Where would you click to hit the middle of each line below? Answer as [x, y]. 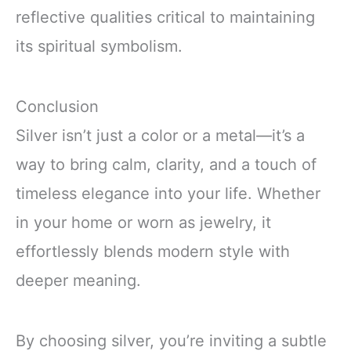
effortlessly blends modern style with [153, 251]
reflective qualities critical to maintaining [165, 17]
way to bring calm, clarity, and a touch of [166, 164]
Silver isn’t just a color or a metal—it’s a [160, 135]
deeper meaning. [78, 280]
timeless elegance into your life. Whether [168, 193]
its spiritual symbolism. [99, 46]
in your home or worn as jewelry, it [143, 222]
